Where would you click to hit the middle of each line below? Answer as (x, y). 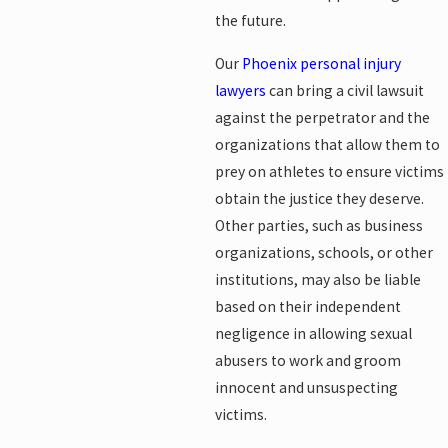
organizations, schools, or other (323, 252)
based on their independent (307, 306)
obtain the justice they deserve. (319, 198)
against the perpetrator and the (322, 117)
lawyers (240, 90)
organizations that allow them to (327, 144)
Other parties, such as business (318, 225)
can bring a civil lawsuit (344, 90)
